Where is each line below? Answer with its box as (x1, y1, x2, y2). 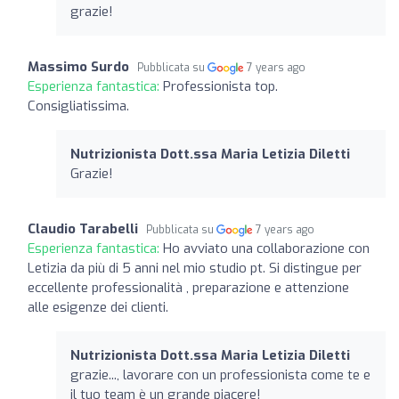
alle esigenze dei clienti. (28, 297, 168, 316)
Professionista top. (163, 77, 278, 95)
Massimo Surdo (28, 57, 129, 76)
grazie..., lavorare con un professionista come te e (70, 365, 370, 384)
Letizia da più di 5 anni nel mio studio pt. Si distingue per (28, 258, 362, 277)
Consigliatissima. (28, 96, 129, 115)
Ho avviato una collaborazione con (163, 239, 370, 257)
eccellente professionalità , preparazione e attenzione (28, 278, 349, 297)
